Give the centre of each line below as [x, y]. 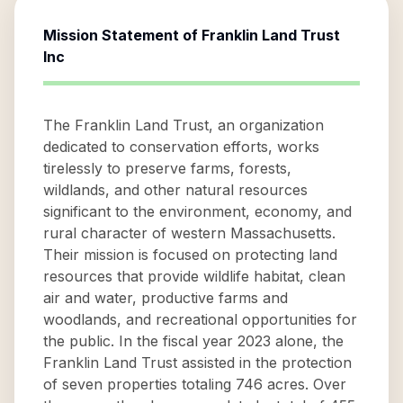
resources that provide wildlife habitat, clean [194, 276]
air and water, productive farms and [166, 298]
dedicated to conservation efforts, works [181, 147]
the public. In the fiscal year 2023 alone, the [193, 341]
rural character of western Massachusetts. [189, 233]
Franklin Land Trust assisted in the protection [197, 363]
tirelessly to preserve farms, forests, [167, 168]
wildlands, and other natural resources [175, 190]
